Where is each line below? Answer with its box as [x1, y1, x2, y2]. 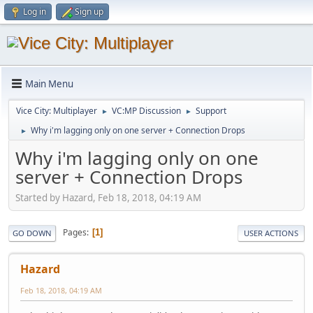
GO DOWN [13, 227, 52, 238]
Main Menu [25, 77, 73, 90]
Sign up [75, 6, 103, 17]
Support [196, 105, 226, 117]
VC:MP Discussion [112, 105, 181, 117]
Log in [23, 6, 46, 17]
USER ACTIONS [244, 227, 298, 238]
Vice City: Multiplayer [16, 105, 97, 117]
